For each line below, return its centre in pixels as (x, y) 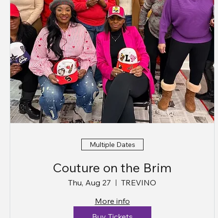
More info (112, 201)
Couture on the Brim (112, 168)
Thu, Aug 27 (90, 183)
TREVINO (139, 183)
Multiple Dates (112, 144)
